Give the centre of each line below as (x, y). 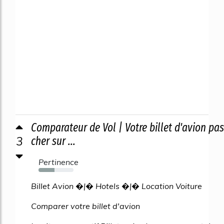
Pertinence (58, 162)
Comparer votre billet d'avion (85, 206)
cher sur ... (53, 141)
